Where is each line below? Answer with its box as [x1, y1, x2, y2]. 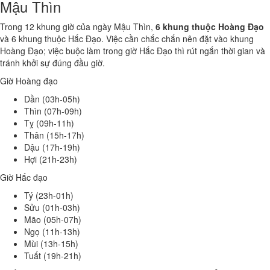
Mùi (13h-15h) [24, 237, 78, 250]
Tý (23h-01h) [24, 189, 74, 201]
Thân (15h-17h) [24, 129, 84, 141]
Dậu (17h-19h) [24, 141, 80, 153]
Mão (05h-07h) [24, 213, 81, 225]
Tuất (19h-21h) [24, 250, 81, 262]
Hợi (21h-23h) [24, 153, 77, 165]
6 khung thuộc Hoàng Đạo [155, 20, 264, 33]
